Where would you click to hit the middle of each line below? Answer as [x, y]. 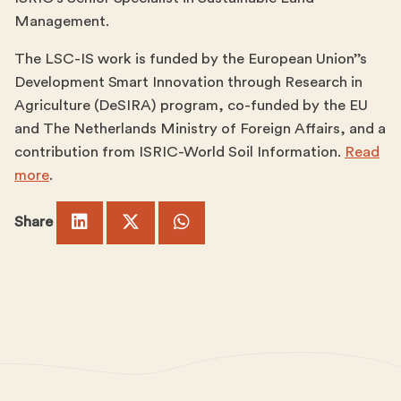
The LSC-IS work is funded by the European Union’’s [191, 58]
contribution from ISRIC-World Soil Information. [179, 151]
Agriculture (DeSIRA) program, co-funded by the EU [191, 105]
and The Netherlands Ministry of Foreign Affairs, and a [200, 128]
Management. [62, 21]
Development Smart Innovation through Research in [188, 81]
